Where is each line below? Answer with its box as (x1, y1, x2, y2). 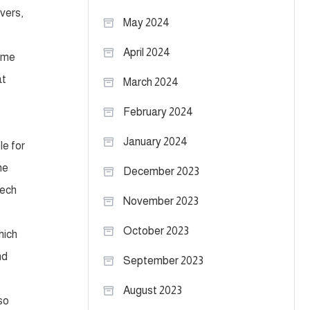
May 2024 (123, 17, 170, 28)
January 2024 (123, 136, 188, 147)
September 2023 (123, 255, 203, 266)
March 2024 (123, 76, 179, 88)
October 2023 (123, 225, 189, 237)
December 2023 (123, 165, 199, 177)
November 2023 (123, 195, 199, 207)
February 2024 (123, 106, 193, 118)
